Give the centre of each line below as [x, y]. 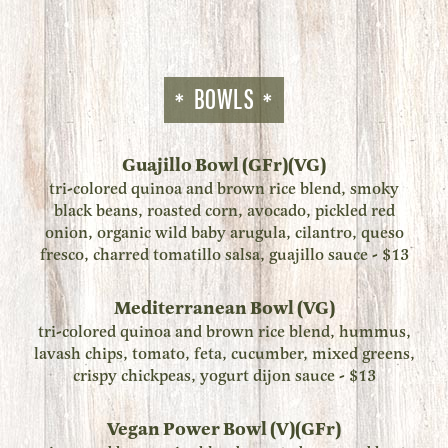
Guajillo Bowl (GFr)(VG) [224, 165]
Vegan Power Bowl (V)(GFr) [224, 429]
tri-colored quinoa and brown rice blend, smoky [224, 189]
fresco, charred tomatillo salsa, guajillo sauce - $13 [224, 255]
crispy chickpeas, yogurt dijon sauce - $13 [224, 376]
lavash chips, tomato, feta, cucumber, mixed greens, [224, 354]
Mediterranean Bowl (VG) [224, 308]
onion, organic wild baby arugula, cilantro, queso [224, 233]
